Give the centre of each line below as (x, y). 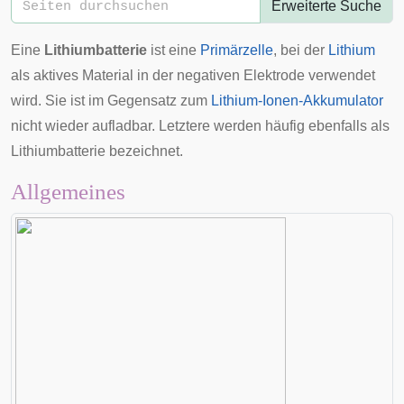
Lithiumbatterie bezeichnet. (97, 151)
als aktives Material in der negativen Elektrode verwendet (193, 75)
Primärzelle (237, 50)
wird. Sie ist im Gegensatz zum (111, 101)
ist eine (174, 50)
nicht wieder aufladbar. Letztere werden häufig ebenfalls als (200, 126)
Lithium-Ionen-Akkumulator (297, 101)
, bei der (301, 50)
